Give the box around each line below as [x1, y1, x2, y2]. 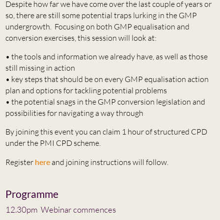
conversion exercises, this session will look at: [5, 32, 157, 43]
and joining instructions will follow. [50, 157, 168, 167]
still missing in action [5, 62, 75, 73]
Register [5, 157, 35, 167]
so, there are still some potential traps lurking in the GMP [5, 10, 197, 20]
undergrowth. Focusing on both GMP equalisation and [5, 21, 190, 31]
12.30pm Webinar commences [5, 204, 116, 215]
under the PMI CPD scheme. [5, 137, 101, 148]
